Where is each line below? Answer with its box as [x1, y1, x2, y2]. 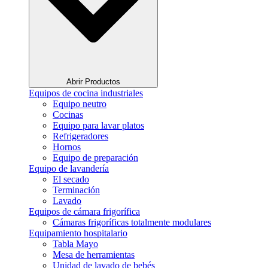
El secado [53, 174, 89, 185]
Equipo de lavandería [29, 163, 109, 174]
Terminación [53, 185, 100, 196]
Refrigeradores [53, 131, 108, 142]
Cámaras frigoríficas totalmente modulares [53, 217, 211, 228]
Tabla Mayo [53, 239, 98, 249]
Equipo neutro [53, 99, 106, 109]
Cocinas [53, 109, 83, 120]
